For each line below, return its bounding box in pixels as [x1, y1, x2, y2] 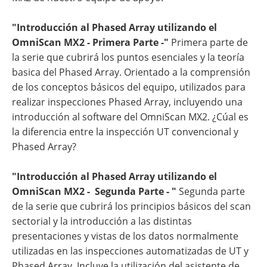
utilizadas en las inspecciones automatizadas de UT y [12, 244, 249, 257]
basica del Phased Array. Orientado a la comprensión [12, 66, 250, 79]
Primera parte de [171, 36, 248, 49]
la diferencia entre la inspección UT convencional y [12, 125, 238, 138]
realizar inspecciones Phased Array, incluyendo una [12, 95, 243, 108]
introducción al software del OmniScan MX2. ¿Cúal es [12, 110, 249, 123]
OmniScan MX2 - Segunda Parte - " [12, 185, 176, 198]
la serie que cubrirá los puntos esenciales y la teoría [12, 51, 244, 64]
